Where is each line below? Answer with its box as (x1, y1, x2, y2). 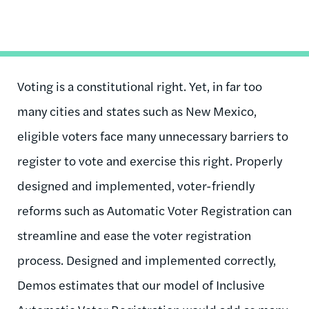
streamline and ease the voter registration (17, 226, 251, 243)
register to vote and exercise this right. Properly (17, 151, 282, 169)
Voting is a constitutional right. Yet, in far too (17, 77, 262, 94)
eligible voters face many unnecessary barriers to (17, 126, 288, 144)
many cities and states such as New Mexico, (17, 101, 257, 119)
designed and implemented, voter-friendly (17, 176, 255, 194)
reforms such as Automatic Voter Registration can (17, 201, 292, 219)
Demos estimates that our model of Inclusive (17, 275, 265, 293)
